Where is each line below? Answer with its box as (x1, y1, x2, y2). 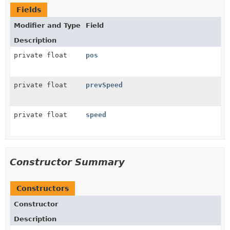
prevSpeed (86, 81, 123, 89)
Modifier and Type (14, 21, 81, 29)
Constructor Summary (10, 156, 125, 167)
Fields (16, 5, 41, 14)
